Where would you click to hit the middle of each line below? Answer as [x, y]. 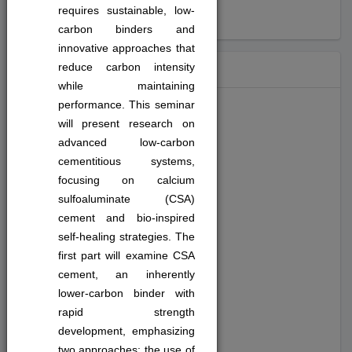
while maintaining [126, 86]
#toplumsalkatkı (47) [85, 220]
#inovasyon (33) [70, 308]
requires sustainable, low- [126, 10]
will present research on [126, 123]
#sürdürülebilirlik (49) [86, 176]
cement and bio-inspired [126, 218]
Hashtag [53, 69]
